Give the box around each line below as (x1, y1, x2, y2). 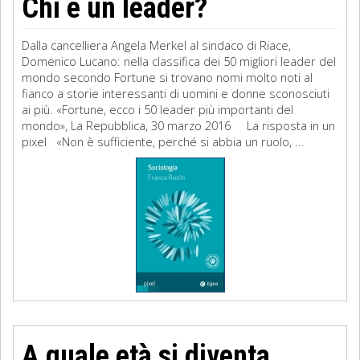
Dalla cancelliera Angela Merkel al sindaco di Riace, (22, 37, 291, 53)
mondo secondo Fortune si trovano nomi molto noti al (22, 69, 313, 85)
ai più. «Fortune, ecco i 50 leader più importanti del (22, 101, 293, 117)
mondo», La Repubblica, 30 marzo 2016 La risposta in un (22, 117, 335, 133)
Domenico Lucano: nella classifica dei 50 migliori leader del (22, 53, 336, 69)
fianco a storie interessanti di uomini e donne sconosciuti (22, 85, 329, 101)
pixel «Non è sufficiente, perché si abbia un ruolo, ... (22, 133, 305, 149)
